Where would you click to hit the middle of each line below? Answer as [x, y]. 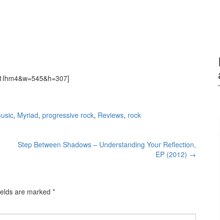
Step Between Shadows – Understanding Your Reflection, [107, 145]
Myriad [28, 115]
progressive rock [68, 115]
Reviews [111, 115]
